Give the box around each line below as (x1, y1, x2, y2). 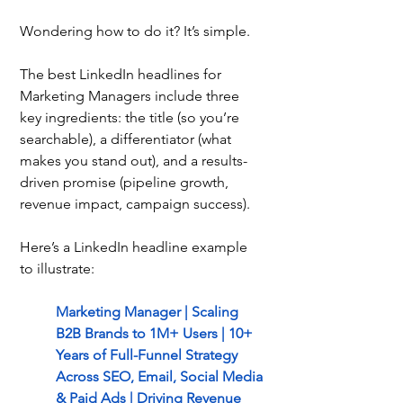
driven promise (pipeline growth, (20, 174, 232, 192)
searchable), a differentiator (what (20, 130, 235, 148)
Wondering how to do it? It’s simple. (20, 22, 250, 40)
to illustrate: (20, 260, 94, 278)
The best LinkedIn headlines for (20, 66, 225, 84)
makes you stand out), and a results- (20, 152, 247, 170)
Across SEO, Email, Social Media (56, 368, 266, 386)
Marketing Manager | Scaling (56, 303, 242, 321)
